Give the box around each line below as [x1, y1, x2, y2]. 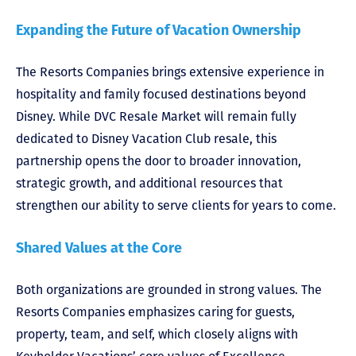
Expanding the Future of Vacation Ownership [16, 21, 301, 39]
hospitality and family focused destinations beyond [16, 86, 306, 102]
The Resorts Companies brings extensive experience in [16, 64, 324, 79]
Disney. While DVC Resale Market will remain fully [16, 108, 296, 124]
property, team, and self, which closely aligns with [16, 326, 298, 342]
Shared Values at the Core [16, 238, 182, 257]
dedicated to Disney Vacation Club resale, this [16, 130, 277, 146]
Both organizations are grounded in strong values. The [16, 281, 322, 297]
